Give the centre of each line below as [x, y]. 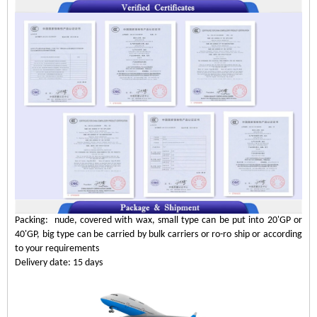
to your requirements [57, 249]
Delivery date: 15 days [59, 263]
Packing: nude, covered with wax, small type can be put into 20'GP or [158, 221]
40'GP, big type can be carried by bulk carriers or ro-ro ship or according [158, 235]
